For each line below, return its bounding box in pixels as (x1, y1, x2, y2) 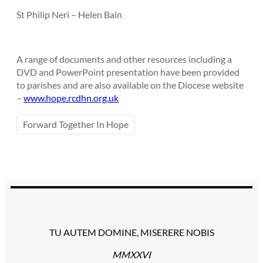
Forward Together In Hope (23, 118, 129, 130)
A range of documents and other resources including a (16, 53, 232, 65)
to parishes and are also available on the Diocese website (16, 79, 244, 91)
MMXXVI (112, 248, 151, 260)
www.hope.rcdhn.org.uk (23, 92, 119, 104)
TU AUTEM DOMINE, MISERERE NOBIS (49, 226, 214, 238)
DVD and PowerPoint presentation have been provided (16, 66, 241, 78)
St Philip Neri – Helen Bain (16, 8, 122, 20)
